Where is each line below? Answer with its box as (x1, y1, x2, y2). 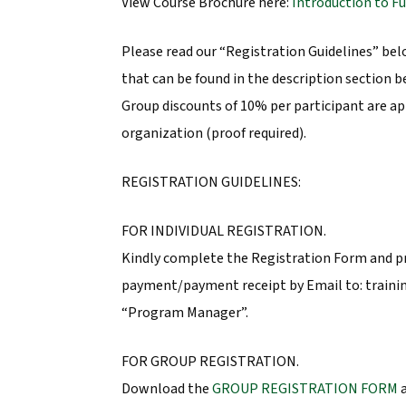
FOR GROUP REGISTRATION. (121, 352, 299, 372)
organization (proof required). (121, 123, 306, 144)
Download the (121, 379, 212, 400)
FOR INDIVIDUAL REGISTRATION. (121, 221, 326, 242)
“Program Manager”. (121, 303, 248, 324)
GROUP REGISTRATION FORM (211, 379, 398, 400)
